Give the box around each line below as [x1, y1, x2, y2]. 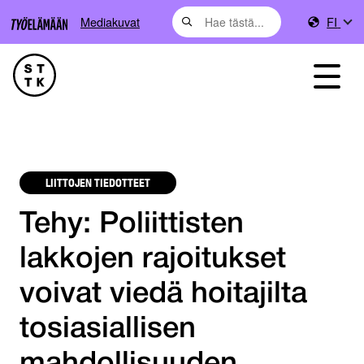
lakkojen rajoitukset [19, 246, 286, 274]
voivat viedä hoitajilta [19, 281, 307, 309]
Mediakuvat [80, 13, 140, 30]
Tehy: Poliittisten [19, 211, 244, 239]
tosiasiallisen [19, 316, 196, 344]
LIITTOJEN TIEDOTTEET [45, 175, 150, 190]
